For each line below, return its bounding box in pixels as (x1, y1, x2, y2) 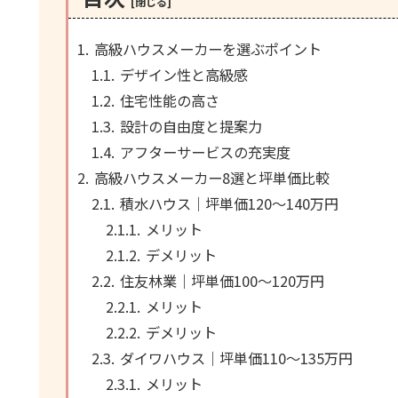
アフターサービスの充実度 (120, 141, 291, 163)
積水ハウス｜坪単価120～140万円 (120, 193, 339, 215)
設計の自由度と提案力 (120, 115, 263, 138)
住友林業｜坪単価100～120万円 (120, 270, 325, 292)
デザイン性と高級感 (120, 64, 249, 86)
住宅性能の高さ (120, 90, 220, 112)
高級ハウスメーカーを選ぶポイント (94, 38, 322, 60)
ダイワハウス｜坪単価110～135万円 (120, 347, 354, 370)
